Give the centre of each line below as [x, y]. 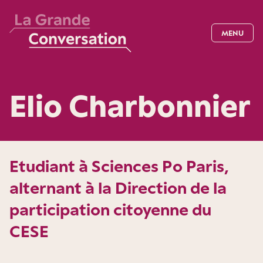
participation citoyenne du [110, 209]
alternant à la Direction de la [118, 188]
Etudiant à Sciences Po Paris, [119, 166]
